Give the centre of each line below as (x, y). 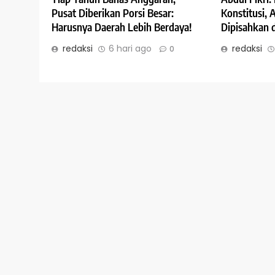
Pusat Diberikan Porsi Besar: (113, 13)
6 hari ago (130, 48)
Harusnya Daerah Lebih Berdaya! (122, 27)
